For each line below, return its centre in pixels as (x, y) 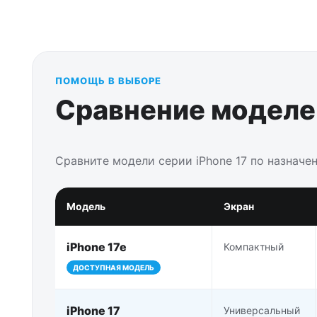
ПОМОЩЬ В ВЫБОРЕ (108, 80)
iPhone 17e (97, 247)
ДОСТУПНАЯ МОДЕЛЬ (114, 267)
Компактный (254, 246)
